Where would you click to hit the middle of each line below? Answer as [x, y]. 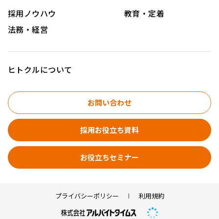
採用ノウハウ [32, 13]
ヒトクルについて [40, 69]
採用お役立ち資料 [109, 130]
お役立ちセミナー [109, 157]
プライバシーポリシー [87, 196]
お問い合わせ [109, 102]
